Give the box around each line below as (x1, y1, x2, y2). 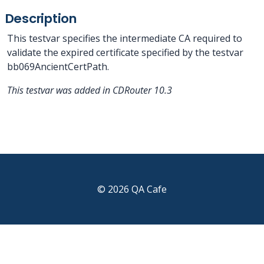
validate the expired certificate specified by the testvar (7, 46, 243, 59)
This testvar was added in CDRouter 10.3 (7, 84, 172, 97)
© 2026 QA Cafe (97, 183, 167, 196)
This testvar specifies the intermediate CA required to (7, 32, 242, 45)
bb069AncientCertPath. (7, 60, 109, 73)
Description (5, 9, 77, 28)
